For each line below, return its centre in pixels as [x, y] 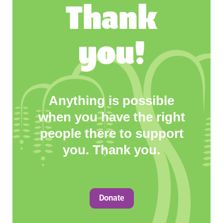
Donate [111, 198]
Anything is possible [111, 100]
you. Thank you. [111, 150]
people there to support [111, 133]
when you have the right [111, 117]
